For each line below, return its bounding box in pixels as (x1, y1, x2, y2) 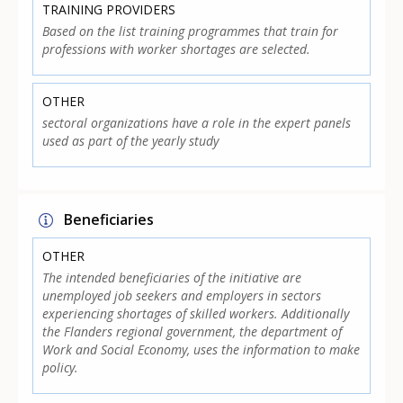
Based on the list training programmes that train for (42, 22, 339, 40)
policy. (42, 359, 79, 377)
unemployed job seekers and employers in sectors (42, 287, 322, 305)
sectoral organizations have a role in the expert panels (42, 114, 352, 132)
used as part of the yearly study (42, 132, 219, 150)
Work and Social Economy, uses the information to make (42, 341, 361, 359)
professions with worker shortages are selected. (42, 40, 311, 58)
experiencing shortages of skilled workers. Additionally (42, 305, 350, 323)
